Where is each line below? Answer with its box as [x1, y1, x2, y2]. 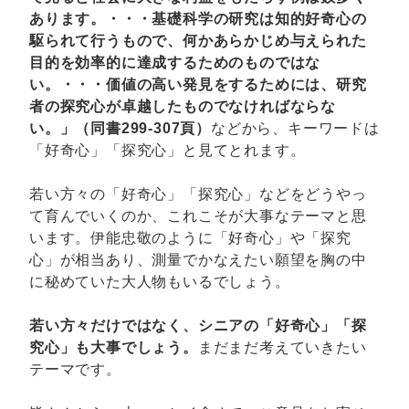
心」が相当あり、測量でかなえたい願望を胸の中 [29, 251, 367, 267]
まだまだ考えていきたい [197, 339, 367, 355]
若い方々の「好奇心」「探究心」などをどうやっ [29, 185, 367, 202]
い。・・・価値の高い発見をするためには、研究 [29, 76, 367, 92]
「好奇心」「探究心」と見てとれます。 [29, 142, 306, 158]
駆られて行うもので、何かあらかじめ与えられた [29, 32, 367, 48]
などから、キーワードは [211, 120, 380, 136]
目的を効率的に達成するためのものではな [29, 54, 321, 70]
